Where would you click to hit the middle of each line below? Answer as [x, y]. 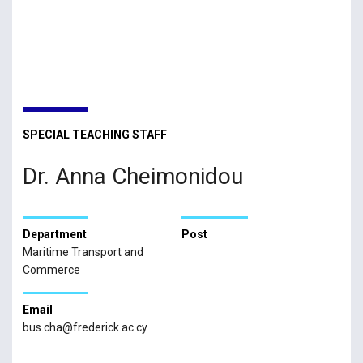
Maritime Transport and [83, 252]
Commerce [51, 269]
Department [54, 235]
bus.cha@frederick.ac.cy [85, 327]
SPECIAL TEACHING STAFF [94, 135]
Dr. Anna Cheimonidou [132, 176]
